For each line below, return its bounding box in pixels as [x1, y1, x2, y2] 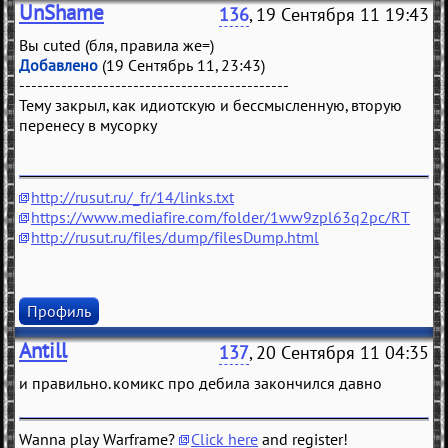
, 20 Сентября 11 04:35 [249, 341, 429, 365]
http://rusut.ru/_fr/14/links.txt [31, 187, 234, 208]
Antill [19, 337, 67, 365]
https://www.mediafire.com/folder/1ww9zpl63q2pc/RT [31, 207, 410, 228]
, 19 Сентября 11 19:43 [249, 3, 429, 27]
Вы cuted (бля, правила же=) [19, 35, 214, 56]
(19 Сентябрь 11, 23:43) [98, 55, 265, 76]
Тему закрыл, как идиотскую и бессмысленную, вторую [19, 95, 402, 116]
